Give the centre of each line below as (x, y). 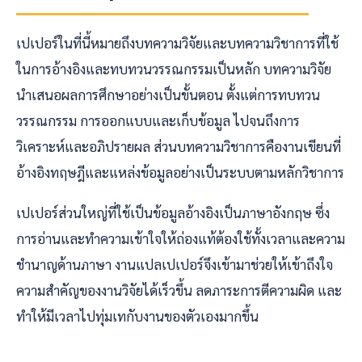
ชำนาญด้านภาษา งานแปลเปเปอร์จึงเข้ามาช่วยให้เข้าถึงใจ (175, 264)
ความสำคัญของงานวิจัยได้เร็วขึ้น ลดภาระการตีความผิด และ (179, 290)
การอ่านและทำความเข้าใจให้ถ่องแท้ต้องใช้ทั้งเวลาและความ (181, 238)
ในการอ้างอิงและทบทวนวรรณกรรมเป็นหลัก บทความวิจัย (174, 68)
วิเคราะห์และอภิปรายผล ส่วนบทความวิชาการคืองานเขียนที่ (179, 146)
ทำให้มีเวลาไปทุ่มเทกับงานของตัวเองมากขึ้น (137, 316)
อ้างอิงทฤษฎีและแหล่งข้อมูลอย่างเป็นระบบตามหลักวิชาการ (180, 172)
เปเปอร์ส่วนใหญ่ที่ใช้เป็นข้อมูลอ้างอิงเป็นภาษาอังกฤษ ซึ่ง (173, 212)
